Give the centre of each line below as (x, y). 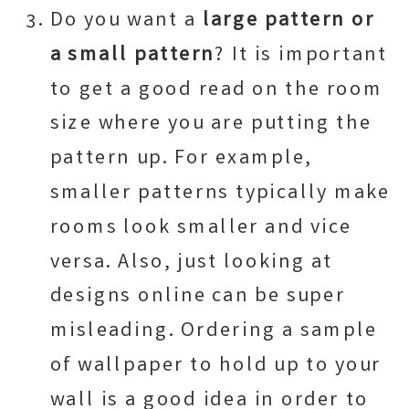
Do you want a (126, 21)
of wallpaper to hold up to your (216, 367)
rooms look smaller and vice (201, 229)
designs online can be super (198, 297)
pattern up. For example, (181, 159)
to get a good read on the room (217, 90)
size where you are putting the (211, 125)
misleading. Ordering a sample (214, 332)
